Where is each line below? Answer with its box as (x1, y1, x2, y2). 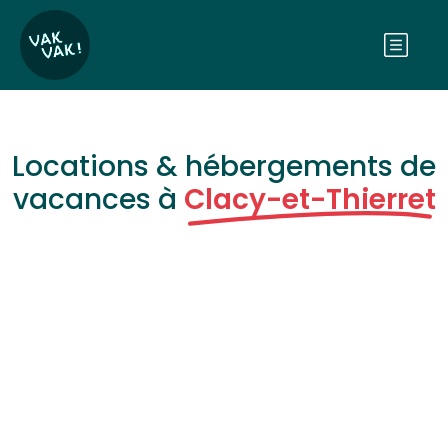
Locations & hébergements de (12, 147, 436, 186)
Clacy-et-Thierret (183, 180, 436, 219)
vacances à (12, 180, 184, 219)
